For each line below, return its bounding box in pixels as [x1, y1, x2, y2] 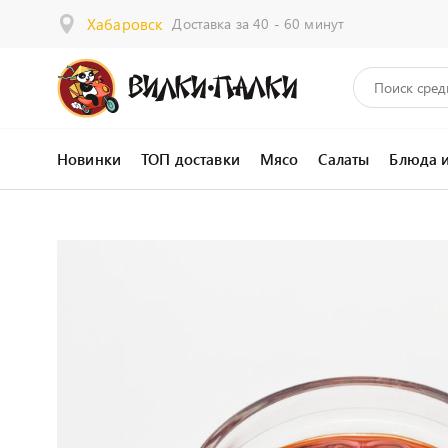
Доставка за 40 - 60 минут [172, 14, 345, 33]
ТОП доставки [141, 148, 240, 169]
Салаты [318, 148, 370, 169]
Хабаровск [87, 14, 163, 34]
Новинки [57, 148, 122, 169]
